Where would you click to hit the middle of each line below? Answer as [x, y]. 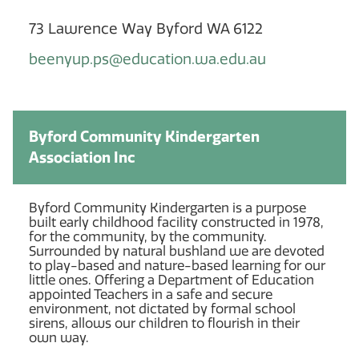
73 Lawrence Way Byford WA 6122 [146, 28]
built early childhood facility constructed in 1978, [176, 222]
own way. [59, 337]
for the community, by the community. [148, 236]
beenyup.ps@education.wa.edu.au [147, 59]
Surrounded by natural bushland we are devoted [177, 251]
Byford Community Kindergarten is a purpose [167, 208]
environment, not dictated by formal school [162, 309]
